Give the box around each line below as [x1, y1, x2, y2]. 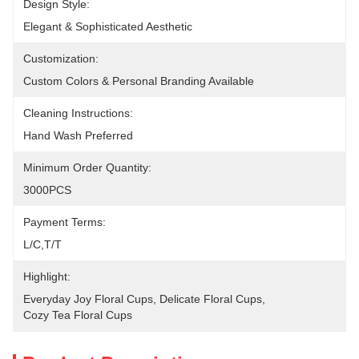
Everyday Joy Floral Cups [23, 292, 153, 305]
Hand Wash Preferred [23, 129, 133, 142]
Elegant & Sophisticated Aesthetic [23, 20, 192, 33]
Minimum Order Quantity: [23, 161, 151, 174]
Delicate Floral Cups [159, 292, 262, 305]
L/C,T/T [23, 238, 62, 251]
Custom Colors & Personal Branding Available [23, 75, 254, 87]
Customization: [23, 52, 99, 65]
